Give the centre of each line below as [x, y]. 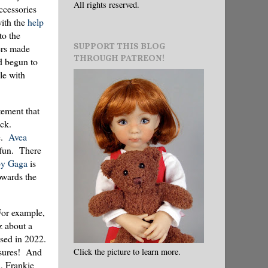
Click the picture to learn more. [127, 251]
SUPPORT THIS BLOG [119, 46]
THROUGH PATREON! [119, 58]
